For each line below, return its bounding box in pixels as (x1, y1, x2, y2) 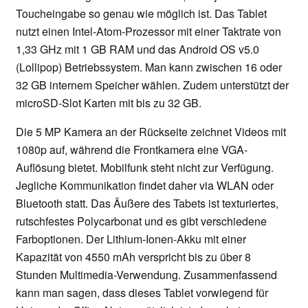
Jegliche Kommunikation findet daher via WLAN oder (16, 177, 274, 194)
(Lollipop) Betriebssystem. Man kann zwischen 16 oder (16, 59, 282, 76)
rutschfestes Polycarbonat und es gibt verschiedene (16, 213, 267, 230)
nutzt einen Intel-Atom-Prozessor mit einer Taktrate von (16, 23, 281, 40)
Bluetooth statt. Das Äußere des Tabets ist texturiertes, (16, 195, 278, 212)
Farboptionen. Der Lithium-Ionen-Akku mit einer (16, 231, 246, 247)
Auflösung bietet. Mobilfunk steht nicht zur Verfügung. (16, 159, 274, 176)
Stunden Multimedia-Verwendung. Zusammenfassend (16, 267, 277, 283)
